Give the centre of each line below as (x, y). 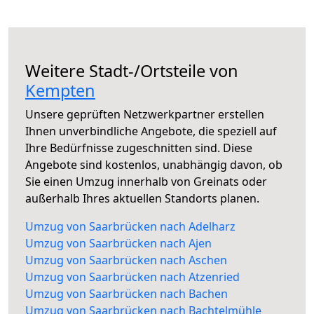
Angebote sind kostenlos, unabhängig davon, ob (154, 165)
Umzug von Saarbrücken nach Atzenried (132, 277)
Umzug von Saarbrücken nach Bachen (127, 294)
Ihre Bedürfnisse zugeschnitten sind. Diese (139, 148)
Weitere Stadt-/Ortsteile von (132, 71)
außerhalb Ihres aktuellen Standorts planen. (142, 199)
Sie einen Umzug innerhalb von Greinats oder (146, 182)
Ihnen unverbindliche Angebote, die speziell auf (151, 131)
